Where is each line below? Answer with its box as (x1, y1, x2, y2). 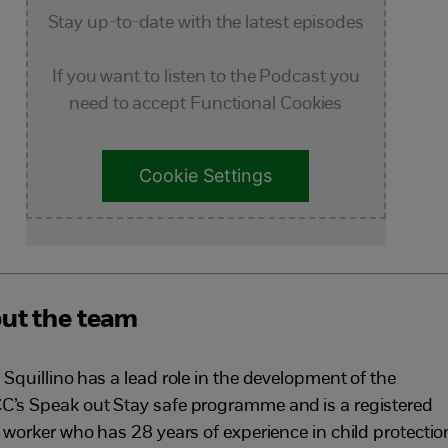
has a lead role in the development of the (76, 369, 396, 389)
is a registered (323, 396, 433, 416)
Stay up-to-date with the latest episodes (47, 14, 364, 33)
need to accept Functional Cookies (69, 95, 343, 114)
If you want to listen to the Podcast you (52, 68, 360, 87)
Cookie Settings (139, 165, 273, 187)
